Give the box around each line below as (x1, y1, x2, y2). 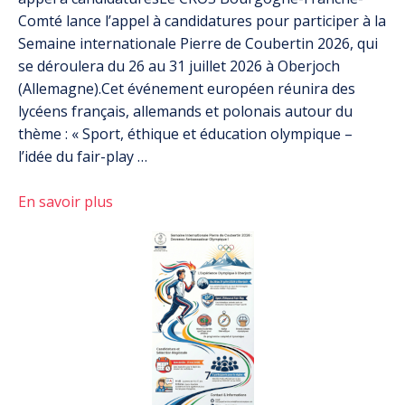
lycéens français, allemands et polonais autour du (18, 101, 353, 121)
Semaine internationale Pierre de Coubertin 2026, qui (18, 33, 378, 53)
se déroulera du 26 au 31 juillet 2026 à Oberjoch (18, 56, 340, 76)
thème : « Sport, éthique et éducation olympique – (18, 124, 353, 144)
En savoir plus (18, 192, 113, 212)
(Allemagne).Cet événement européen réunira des (18, 79, 355, 99)
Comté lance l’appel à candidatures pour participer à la (18, 11, 386, 31)
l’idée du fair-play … (18, 146, 147, 166)
